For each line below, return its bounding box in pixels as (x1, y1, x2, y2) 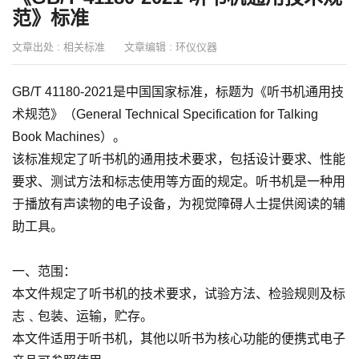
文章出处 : (12, 41, 63, 53)
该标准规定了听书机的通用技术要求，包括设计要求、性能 (12, 152, 345, 166)
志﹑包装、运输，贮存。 (12, 309, 153, 323)
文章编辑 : (124, 41, 175, 53)
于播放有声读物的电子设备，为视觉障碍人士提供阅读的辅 (12, 197, 345, 211)
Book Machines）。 (12, 130, 126, 143)
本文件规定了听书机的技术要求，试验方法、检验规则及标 (12, 287, 345, 301)
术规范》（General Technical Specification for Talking (12, 107, 318, 121)
